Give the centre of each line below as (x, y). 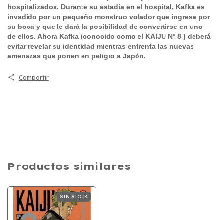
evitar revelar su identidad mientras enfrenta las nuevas (101, 46)
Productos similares (69, 166)
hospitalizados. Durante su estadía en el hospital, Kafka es (106, 7)
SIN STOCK (74, 196)
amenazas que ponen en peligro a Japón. (77, 56)
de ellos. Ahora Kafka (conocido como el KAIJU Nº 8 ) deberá (109, 36)
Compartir (33, 77)
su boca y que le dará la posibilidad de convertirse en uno (105, 26)
